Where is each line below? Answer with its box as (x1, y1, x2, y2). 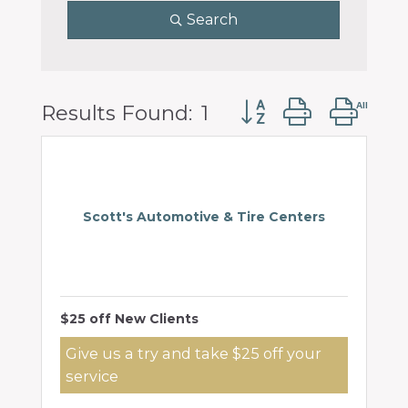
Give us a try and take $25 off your (66, 344, 321, 362)
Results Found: (41, 100, 192, 126)
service (66, 367, 118, 385)
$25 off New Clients (60, 311, 199, 327)
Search (186, 11, 238, 28)
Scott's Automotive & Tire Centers (83, 209, 325, 225)
